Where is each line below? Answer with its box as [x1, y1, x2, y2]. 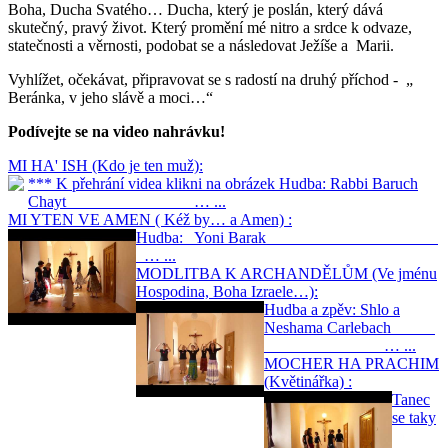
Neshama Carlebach [264, 318, 435, 336]
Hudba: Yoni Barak [136, 228, 438, 246]
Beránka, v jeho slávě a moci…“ [8, 88, 213, 106]
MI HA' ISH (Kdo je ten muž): [8, 156, 203, 174]
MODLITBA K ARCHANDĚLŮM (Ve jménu [136, 264, 437, 282]
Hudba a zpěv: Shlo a [264, 300, 400, 318]
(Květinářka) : [264, 372, 352, 390]
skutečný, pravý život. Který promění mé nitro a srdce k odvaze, [8, 18, 412, 36]
